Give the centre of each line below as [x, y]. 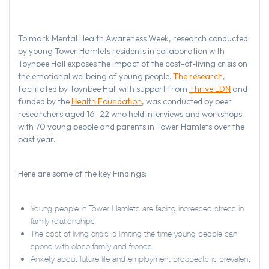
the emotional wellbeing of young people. [95, 77]
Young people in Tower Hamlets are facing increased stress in [137, 208]
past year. [38, 140]
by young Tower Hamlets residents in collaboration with [121, 51]
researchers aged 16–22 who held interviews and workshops [130, 114]
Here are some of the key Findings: [83, 174]
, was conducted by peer [187, 102]
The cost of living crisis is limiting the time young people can [134, 234]
